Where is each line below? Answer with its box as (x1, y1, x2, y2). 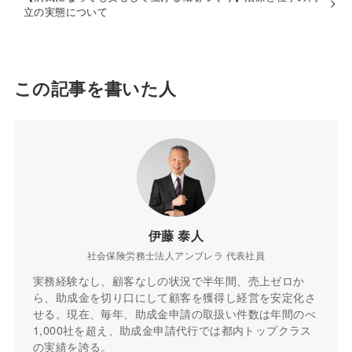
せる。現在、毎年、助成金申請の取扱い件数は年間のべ (32, 304, 316, 321)
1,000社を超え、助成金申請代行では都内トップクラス (32, 321, 312, 338)
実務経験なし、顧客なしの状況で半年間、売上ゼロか (32, 271, 305, 288)
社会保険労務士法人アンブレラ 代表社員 (86, 247, 266, 262)
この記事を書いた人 (13, 75, 177, 101)
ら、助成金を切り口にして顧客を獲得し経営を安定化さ (32, 288, 316, 305)
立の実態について (23, 4, 108, 20)
